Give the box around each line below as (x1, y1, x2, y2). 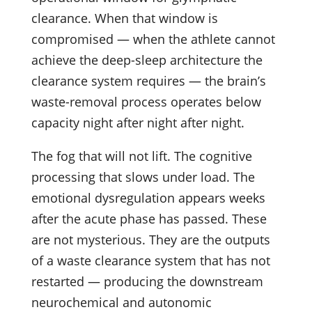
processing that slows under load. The (31, 168, 255, 185)
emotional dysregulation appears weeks (31, 189, 265, 206)
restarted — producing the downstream (31, 272, 263, 290)
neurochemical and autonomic (31, 293, 212, 311)
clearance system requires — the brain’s (31, 72, 266, 89)
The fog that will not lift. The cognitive (31, 147, 252, 164)
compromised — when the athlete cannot (31, 30, 275, 47)
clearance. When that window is (31, 9, 218, 26)
